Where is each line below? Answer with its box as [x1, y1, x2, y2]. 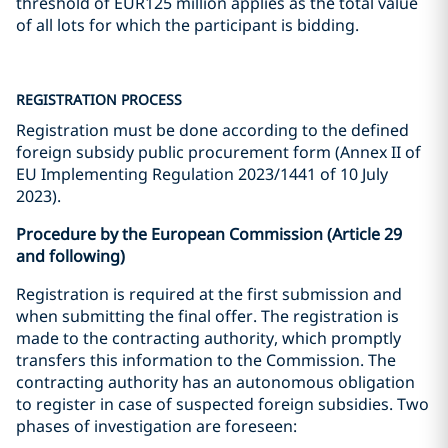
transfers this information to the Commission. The [16, 349, 396, 371]
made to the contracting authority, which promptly [16, 327, 401, 349]
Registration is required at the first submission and [16, 283, 402, 305]
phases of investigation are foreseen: [16, 415, 297, 437]
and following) [16, 245, 125, 267]
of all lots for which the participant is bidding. [16, 14, 359, 36]
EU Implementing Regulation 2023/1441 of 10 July [16, 163, 388, 185]
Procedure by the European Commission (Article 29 [16, 223, 402, 245]
